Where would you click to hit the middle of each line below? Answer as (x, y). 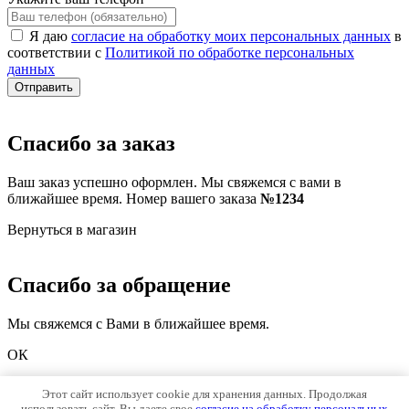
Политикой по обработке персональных (230, 53)
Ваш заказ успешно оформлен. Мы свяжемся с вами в (174, 183)
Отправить (44, 88)
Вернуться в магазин (72, 230)
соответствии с (56, 53)
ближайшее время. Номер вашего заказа (134, 199)
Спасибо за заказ (91, 144)
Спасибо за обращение (119, 285)
